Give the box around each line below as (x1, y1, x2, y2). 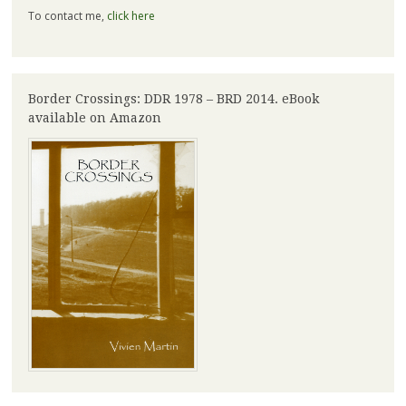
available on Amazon (27, 111, 161, 126)
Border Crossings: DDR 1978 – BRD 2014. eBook (27, 92, 319, 107)
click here (106, 8, 155, 24)
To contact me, (27, 8, 107, 24)
